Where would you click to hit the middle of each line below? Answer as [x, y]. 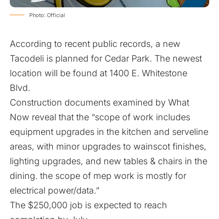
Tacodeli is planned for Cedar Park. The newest [106, 58]
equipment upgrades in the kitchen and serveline [109, 132]
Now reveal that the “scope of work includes [100, 117]
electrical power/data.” [55, 190]
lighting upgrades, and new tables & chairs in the [109, 161]
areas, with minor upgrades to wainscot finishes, [108, 146]
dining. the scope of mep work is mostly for [98, 176]
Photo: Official [47, 15]
